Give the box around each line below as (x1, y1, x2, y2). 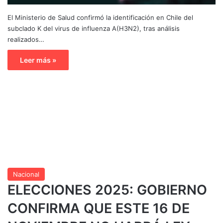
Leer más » (20, 55, 56, 64)
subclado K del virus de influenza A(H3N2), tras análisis (7, 24, 180, 32)
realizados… (7, 35, 44, 43)
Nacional (13, 170, 39, 178)
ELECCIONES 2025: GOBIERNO (7, 181, 207, 198)
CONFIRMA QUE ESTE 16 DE (7, 200, 190, 217)
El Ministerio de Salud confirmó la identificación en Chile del (7, 13, 193, 21)
